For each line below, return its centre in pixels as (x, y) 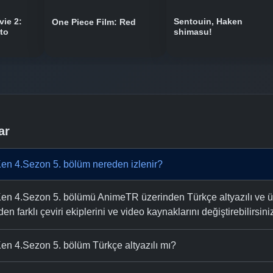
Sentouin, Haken (208, 21)
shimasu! (193, 32)
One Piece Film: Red (94, 22)
